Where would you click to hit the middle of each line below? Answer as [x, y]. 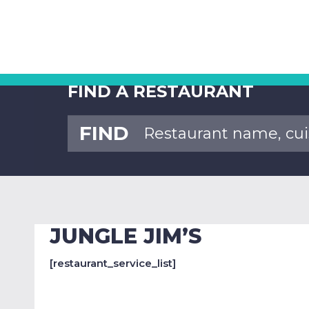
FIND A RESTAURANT [161, 91]
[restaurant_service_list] [113, 263]
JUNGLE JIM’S [126, 236]
